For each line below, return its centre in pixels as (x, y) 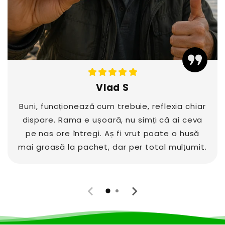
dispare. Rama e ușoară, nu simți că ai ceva (113, 120)
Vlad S (113, 87)
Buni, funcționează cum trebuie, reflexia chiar (113, 106)
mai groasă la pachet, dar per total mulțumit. (113, 147)
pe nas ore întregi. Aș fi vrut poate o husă (113, 133)
